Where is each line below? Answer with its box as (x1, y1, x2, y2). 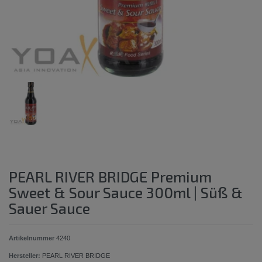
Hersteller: (9, 251, 40, 259)
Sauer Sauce (9, 199, 90, 217)
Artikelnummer (9, 234, 56, 242)
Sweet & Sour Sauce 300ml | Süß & (9, 183, 243, 201)
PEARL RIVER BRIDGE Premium (9, 167, 212, 185)
